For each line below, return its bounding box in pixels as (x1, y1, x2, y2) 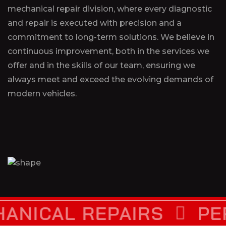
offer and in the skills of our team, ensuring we (8, 61, 195, 71)
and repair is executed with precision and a (8, 18, 182, 28)
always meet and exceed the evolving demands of (8, 75, 213, 85)
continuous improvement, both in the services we (8, 46, 209, 56)
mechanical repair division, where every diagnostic (8, 4, 212, 14)
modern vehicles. (8, 89, 77, 99)
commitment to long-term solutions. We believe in (8, 32, 214, 42)
